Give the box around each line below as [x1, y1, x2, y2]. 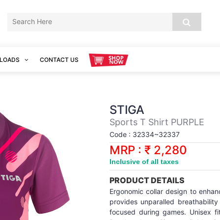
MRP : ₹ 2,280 [110, 143, 187, 157]
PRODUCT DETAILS [110, 175, 185, 185]
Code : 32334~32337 [110, 130, 180, 138]
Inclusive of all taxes [110, 158, 179, 165]
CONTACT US [40, 56, 79, 63]
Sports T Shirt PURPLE [110, 117, 204, 127]
